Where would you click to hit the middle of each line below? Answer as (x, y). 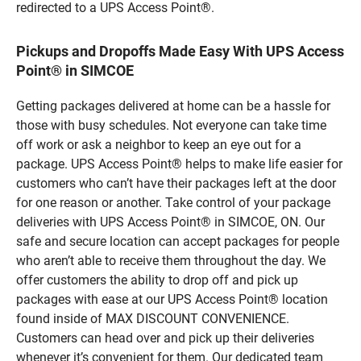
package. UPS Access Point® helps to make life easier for (179, 164)
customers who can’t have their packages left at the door (176, 183)
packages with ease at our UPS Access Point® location (172, 299)
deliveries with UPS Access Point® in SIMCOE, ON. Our (170, 222)
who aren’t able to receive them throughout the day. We (171, 260)
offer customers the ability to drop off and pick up (157, 280)
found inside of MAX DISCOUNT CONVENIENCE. (153, 318)
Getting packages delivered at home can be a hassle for (173, 106)
